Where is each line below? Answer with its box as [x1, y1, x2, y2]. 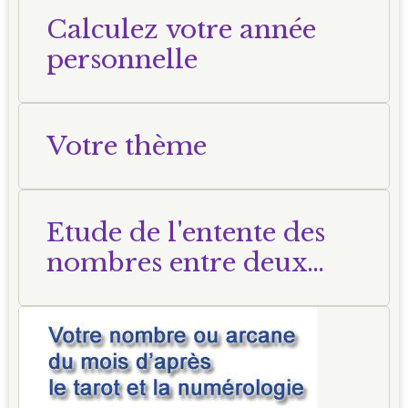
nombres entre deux [46, 247, 307, 280]
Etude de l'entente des [46, 217, 325, 250]
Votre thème [46, 130, 207, 163]
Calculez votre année [46, 14, 316, 46]
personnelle [46, 44, 198, 76]
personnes [46, 277, 177, 310]
